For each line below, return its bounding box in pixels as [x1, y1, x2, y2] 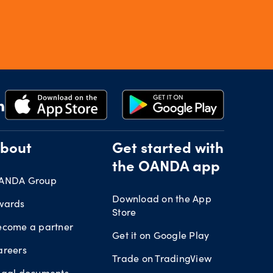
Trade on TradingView [112, 252, 211, 265]
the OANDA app [112, 161, 220, 176]
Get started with [112, 143, 224, 158]
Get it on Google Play [112, 229, 210, 242]
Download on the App [112, 192, 211, 205]
